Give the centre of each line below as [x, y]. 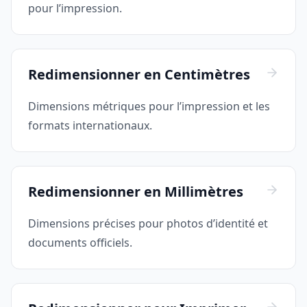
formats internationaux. [90, 126]
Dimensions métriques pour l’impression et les [149, 107]
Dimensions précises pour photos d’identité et [148, 224]
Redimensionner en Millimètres [136, 192]
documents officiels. [80, 243]
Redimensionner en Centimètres [139, 75]
